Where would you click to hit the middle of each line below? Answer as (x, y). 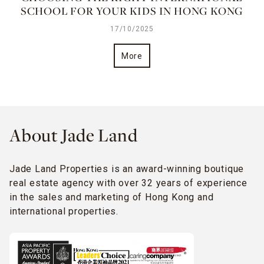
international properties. (64, 211)
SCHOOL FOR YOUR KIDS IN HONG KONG (132, 12)
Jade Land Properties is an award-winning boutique (127, 169)
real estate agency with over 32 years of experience (128, 183)
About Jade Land (74, 136)
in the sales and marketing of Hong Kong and (112, 197)
